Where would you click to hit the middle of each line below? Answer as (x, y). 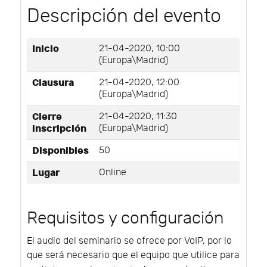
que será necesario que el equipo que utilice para (133, 256)
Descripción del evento (124, 16)
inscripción (59, 129)
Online (113, 173)
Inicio (46, 49)
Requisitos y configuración (125, 219)
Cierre (47, 117)
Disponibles (60, 151)
